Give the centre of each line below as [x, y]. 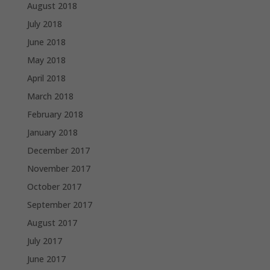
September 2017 [59, 204]
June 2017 [46, 259]
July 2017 [44, 240]
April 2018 [46, 78]
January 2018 [52, 132]
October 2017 [54, 186]
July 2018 [44, 24]
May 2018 [46, 60]
